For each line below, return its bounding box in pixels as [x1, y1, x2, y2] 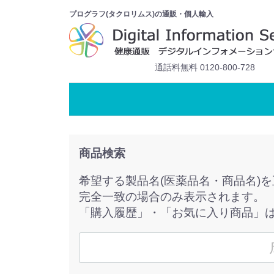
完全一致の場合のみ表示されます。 [79, 190, 265, 204]
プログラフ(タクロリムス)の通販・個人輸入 [69, 10, 213, 18]
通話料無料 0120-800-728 [155, 62, 255, 72]
